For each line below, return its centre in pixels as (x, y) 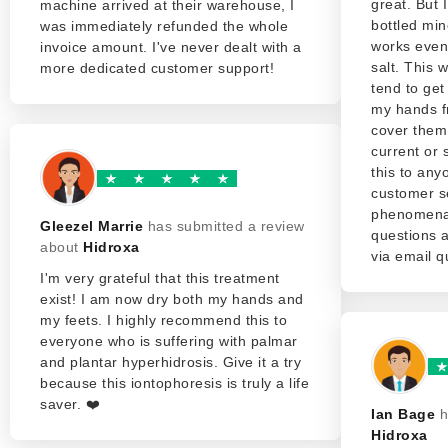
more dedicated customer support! (157, 68)
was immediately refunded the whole (164, 26)
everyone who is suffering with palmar (169, 341)
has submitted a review (226, 226)
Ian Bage (403, 414)
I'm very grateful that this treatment (160, 278)
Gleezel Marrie (91, 226)
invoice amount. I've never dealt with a (171, 47)
